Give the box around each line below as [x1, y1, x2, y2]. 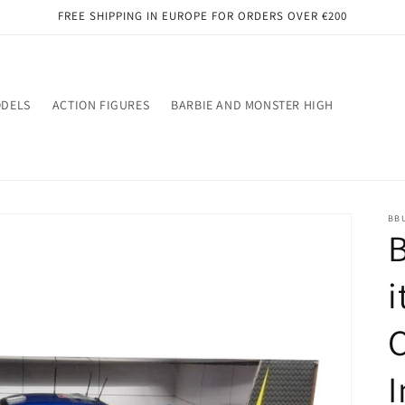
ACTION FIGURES [52, 97, 150, 113]
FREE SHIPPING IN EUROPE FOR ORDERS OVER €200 [58, 8, 347, 24]
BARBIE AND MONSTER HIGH [171, 97, 334, 113]
